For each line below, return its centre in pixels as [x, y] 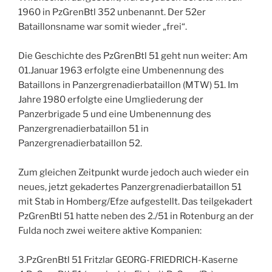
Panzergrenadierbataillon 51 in [83, 128]
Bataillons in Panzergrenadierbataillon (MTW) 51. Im [128, 85]
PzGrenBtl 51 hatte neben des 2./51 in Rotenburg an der [136, 216]
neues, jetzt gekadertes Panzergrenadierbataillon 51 [130, 187]
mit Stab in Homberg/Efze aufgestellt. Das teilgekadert [135, 201]
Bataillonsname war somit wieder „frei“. [103, 26]
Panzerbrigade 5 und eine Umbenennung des [115, 114]
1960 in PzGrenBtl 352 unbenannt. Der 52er [112, 12]
